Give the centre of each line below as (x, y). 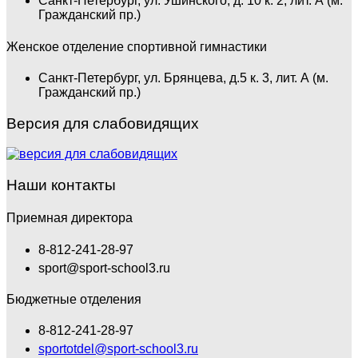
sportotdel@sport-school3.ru (118, 349)
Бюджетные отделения (74, 299)
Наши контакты (61, 185)
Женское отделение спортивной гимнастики (137, 46)
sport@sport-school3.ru (104, 268)
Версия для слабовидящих (103, 123)
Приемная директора (70, 218)
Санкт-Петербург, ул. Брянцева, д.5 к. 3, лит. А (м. (183, 78)
